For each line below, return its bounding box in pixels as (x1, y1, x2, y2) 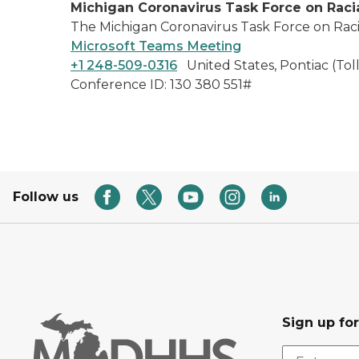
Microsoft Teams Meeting (71, 38, 241, 54)
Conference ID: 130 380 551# (71, 77, 252, 92)
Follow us (13, 189, 79, 204)
